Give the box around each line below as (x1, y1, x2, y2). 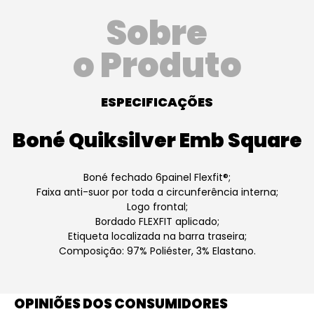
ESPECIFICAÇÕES (100, 93, 213, 111)
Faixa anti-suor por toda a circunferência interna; (36, 185, 278, 199)
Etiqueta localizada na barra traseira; (67, 229, 247, 243)
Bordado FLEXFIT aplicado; (95, 214, 219, 228)
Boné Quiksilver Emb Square (12, 127, 302, 154)
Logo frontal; (126, 200, 188, 214)
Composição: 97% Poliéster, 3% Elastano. (58, 244, 256, 258)
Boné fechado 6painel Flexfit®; (83, 170, 231, 184)
